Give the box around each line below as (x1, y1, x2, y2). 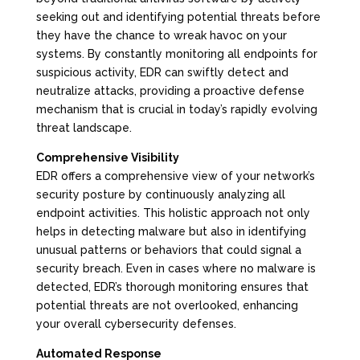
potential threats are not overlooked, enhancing (35, 298, 298, 312)
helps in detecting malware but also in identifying (35, 224, 306, 238)
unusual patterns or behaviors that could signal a (35, 243, 301, 256)
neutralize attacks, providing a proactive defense (35, 84, 305, 97)
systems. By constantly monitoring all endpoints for (35, 47, 317, 60)
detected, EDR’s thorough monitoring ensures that (35, 280, 309, 293)
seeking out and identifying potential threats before (35, 10, 321, 23)
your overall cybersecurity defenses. (35, 317, 236, 330)
